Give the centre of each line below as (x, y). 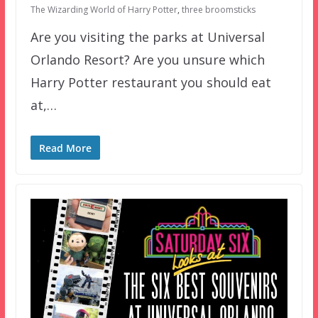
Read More (65, 148)
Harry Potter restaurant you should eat (150, 82)
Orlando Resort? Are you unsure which (147, 59)
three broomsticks (218, 9)
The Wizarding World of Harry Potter (104, 9)
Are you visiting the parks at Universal (147, 37)
